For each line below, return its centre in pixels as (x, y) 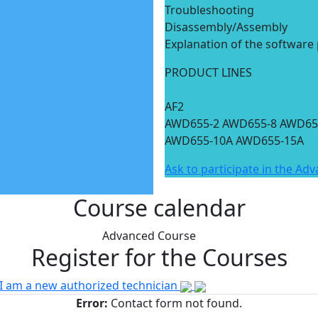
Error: (92, 303)
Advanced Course (149, 236)
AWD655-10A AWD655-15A (234, 141)
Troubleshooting (209, 10)
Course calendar (159, 208)
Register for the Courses (159, 257)
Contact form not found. (175, 303)
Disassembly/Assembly (226, 27)
